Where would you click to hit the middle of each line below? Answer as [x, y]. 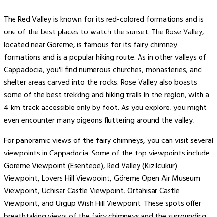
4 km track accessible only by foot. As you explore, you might [105, 108]
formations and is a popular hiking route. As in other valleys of [105, 58]
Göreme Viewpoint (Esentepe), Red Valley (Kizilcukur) [91, 166]
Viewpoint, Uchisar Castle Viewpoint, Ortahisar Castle [92, 192]
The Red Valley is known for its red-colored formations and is [104, 20]
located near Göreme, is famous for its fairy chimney [91, 45]
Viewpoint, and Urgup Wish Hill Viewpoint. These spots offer [102, 204]
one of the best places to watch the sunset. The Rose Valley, [104, 33]
